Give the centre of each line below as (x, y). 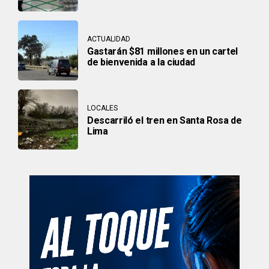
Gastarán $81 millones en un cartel (163, 51)
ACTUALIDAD (109, 39)
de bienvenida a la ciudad (141, 62)
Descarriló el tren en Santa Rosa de (165, 120)
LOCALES (102, 108)
